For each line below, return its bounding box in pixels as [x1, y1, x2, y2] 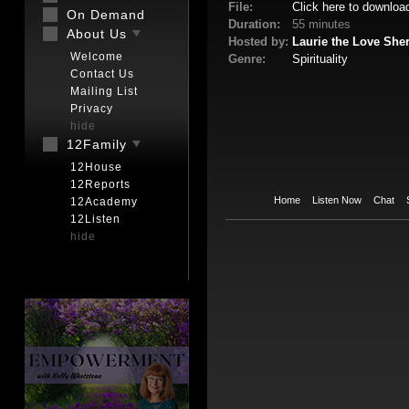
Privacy [70, 102, 113, 115]
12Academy [70, 195, 138, 208]
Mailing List [70, 85, 138, 98]
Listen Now [312, 194, 362, 205]
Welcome [70, 50, 123, 63]
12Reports [70, 178, 131, 191]
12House [70, 161, 122, 173]
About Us [67, 26, 131, 41]
